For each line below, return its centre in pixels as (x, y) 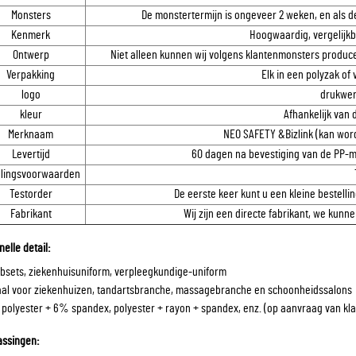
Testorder (31, 194)
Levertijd (31, 154)
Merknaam (31, 134)
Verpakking (31, 75)
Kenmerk (31, 35)
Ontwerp (31, 55)
